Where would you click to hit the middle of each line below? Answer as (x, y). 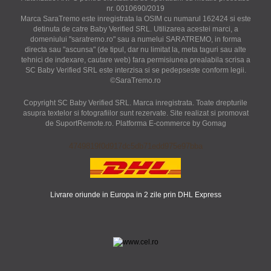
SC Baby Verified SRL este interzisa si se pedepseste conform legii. (135, 70)
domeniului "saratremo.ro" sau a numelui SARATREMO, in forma (135, 40)
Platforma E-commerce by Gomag (171, 124)
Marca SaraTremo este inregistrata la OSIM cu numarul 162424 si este (135, 19)
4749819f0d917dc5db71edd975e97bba (135, 146)
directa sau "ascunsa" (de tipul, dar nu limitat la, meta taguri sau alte (135, 50)
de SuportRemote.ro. (80, 124)
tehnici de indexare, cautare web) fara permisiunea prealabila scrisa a (135, 60)
